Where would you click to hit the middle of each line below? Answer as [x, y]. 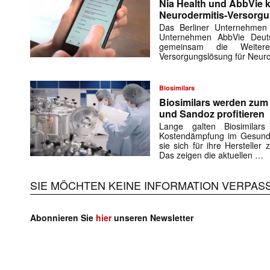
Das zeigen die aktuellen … [212, 155]
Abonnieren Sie [63, 218]
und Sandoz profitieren [212, 114]
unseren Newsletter [152, 218]
